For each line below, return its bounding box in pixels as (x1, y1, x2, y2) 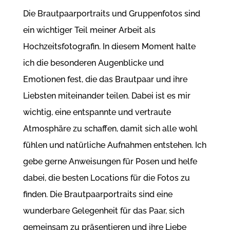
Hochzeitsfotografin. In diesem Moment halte (23, 42, 196, 52)
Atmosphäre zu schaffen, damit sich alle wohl (23, 124, 198, 134)
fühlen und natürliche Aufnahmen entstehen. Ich (23, 140, 206, 150)
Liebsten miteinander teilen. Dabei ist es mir (23, 91, 190, 101)
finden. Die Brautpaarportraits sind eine (23, 189, 172, 200)
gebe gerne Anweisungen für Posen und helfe (23, 157, 197, 167)
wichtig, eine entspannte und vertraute (23, 107, 171, 118)
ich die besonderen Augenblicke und (23, 58, 164, 68)
